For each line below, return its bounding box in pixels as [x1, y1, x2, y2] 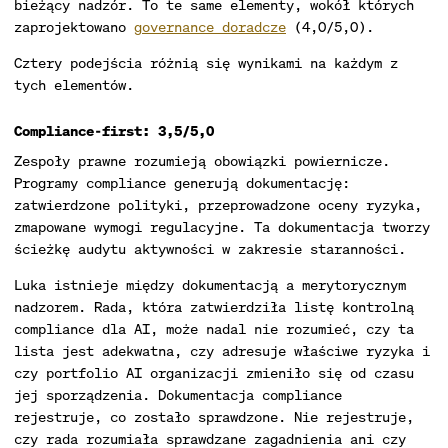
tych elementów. [14, 75, 134, 94]
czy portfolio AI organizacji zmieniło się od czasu [14, 363, 414, 382]
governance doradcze [134, 17, 286, 36]
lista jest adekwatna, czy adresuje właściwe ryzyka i [14, 341, 430, 360]
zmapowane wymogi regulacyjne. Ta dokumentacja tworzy [14, 217, 430, 236]
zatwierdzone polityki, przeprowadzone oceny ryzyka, [14, 195, 422, 214]
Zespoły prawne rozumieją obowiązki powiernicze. [14, 151, 390, 170]
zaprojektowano [14, 17, 134, 36]
